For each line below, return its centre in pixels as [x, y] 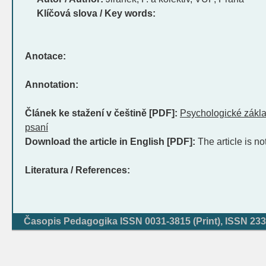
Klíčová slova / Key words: [96, 13]
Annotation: [52, 85]
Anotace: [45, 56]
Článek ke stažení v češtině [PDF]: [101, 113]
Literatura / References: [77, 170]
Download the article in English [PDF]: [110, 142]
